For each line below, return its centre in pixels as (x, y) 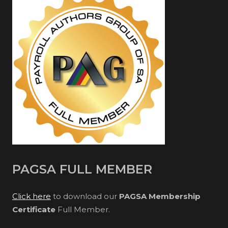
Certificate (35, 209)
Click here (32, 196)
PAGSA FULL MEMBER (82, 169)
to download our (85, 196)
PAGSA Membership (160, 196)
